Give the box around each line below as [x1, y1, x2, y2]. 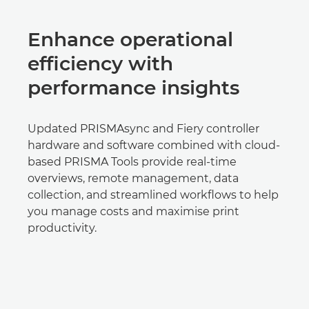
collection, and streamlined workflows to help [28, 188, 279, 201]
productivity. [28, 221, 97, 235]
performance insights [28, 76, 239, 99]
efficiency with [28, 52, 173, 75]
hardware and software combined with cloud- [28, 139, 280, 152]
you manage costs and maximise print [28, 205, 239, 218]
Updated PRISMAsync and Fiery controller [28, 122, 259, 135]
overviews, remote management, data [28, 172, 239, 185]
